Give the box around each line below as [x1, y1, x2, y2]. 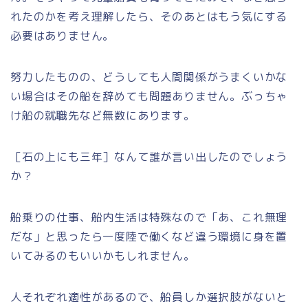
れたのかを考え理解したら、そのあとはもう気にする [10, 8, 288, 24]
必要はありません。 [10, 27, 115, 43]
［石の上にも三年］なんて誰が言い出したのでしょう [10, 148, 288, 164]
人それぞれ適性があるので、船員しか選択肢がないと [10, 289, 288, 305]
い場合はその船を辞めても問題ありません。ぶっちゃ [10, 88, 288, 104]
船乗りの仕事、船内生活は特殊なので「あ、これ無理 [10, 209, 288, 225]
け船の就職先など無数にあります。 [10, 107, 195, 123]
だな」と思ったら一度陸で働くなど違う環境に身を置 [10, 228, 288, 244]
